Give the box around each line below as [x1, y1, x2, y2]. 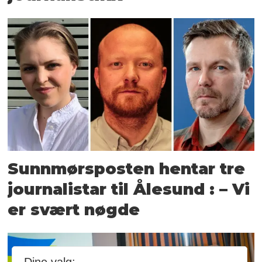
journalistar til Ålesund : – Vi [8, 180, 250, 199]
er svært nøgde [8, 200, 140, 220]
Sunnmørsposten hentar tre [8, 159, 246, 179]
